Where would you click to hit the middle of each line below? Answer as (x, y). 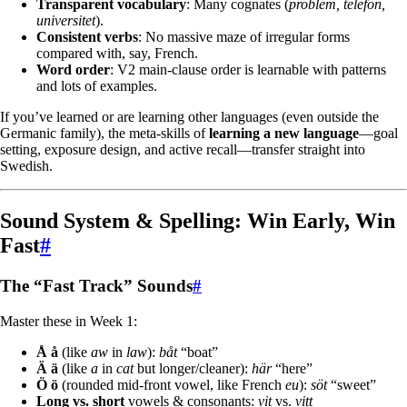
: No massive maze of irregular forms (244, 37)
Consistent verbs (87, 37)
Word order (73, 70)
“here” (292, 368)
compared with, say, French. (117, 54)
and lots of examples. (97, 86)
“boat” (198, 352)
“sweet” (352, 384)
